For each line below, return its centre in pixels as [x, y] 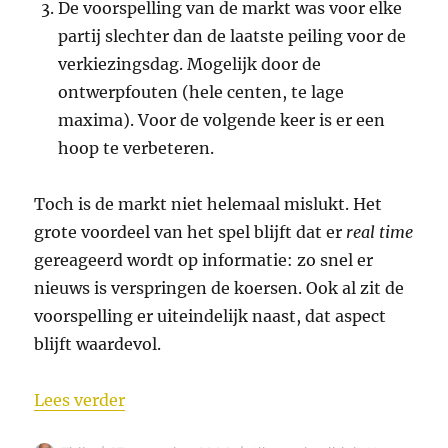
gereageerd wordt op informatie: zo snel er [204, 260]
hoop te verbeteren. [136, 148]
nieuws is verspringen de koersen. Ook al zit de [219, 288]
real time [380, 232]
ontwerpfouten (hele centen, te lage [201, 92]
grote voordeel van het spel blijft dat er [190, 232]
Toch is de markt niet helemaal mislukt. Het [208, 204]
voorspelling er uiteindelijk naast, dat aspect [210, 316]
